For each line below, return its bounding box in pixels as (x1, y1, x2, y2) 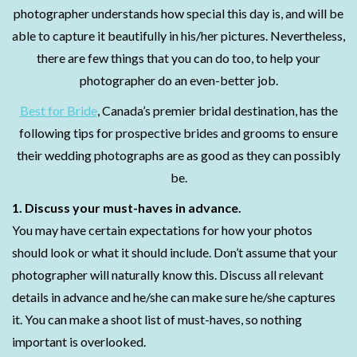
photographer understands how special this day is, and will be (14, 6, 343, 21)
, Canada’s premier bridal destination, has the (96, 103, 338, 118)
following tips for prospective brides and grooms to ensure (19, 125, 338, 140)
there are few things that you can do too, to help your (37, 50, 320, 65)
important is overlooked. (12, 334, 146, 349)
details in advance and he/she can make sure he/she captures (12, 289, 335, 304)
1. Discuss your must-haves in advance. (12, 200, 241, 215)
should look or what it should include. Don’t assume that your (12, 245, 338, 260)
